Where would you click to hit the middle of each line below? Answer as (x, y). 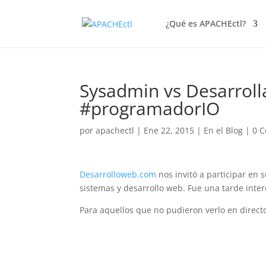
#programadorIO (150, 108)
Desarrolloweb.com (118, 174)
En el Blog (224, 130)
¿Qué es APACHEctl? (205, 23)
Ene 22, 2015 (169, 130)
